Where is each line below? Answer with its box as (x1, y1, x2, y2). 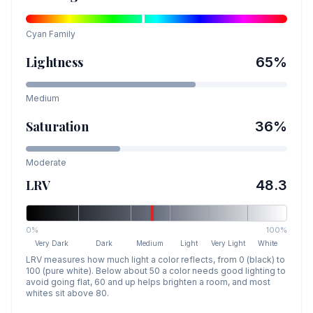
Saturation (26, 118, 89, 135)
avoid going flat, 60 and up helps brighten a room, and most (26, 277, 270, 287)
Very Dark (35, 239, 69, 247)
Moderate (26, 157, 66, 168)
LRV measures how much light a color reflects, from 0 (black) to (26, 254, 285, 265)
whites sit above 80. (26, 288, 109, 298)
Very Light (211, 239, 246, 247)
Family (47, 29, 75, 39)
